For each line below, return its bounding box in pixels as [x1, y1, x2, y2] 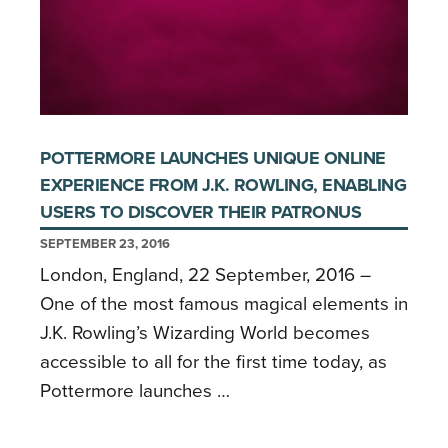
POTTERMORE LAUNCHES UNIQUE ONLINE [40, 146, 386, 169]
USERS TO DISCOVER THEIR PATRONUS [40, 200, 361, 223]
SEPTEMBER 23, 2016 [40, 235, 170, 252]
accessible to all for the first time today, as [40, 350, 387, 373]
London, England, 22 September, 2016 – [40, 263, 371, 286]
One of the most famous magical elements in [40, 292, 408, 315]
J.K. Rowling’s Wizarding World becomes [40, 321, 370, 344]
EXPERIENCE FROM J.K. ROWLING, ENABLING [40, 173, 406, 196]
